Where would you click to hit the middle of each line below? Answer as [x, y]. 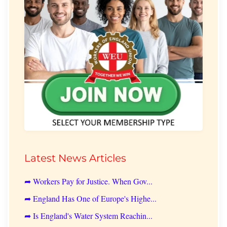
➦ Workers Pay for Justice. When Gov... [88, 181]
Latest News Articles [75, 158]
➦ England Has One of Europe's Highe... [90, 198]
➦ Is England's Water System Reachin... [88, 215]
